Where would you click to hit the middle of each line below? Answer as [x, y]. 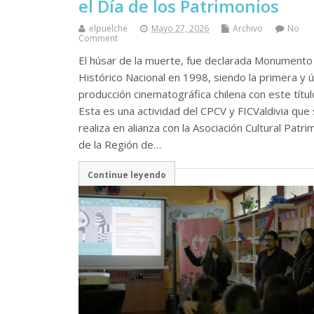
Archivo [248, 29]
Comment [98, 39]
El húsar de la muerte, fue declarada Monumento [196, 61]
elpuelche [108, 29]
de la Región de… [120, 145]
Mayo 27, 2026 [180, 29]
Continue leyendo [127, 174]
